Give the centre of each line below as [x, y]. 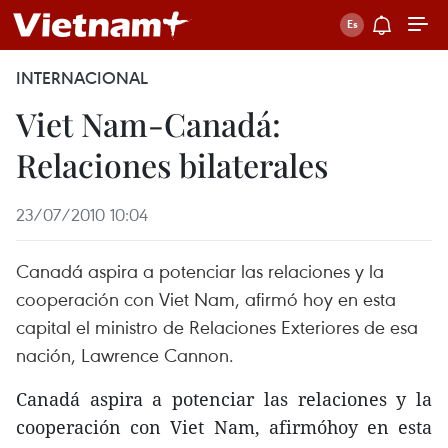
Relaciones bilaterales [172, 164]
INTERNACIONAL [82, 78]
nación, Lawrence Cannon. [125, 354]
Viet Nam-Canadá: [148, 123]
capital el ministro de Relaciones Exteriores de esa [217, 326]
